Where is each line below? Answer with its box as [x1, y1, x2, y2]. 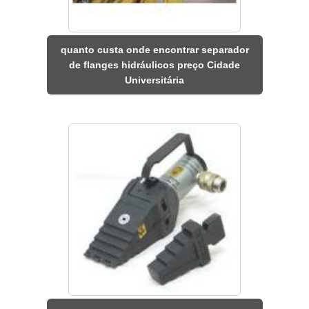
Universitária [125, 74, 184, 86]
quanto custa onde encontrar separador [60, 44, 249, 56]
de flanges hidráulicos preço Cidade [69, 59, 240, 71]
